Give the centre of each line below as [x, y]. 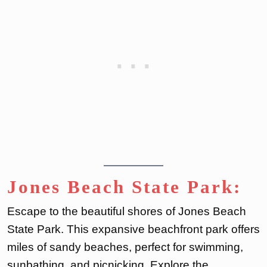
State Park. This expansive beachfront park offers [133, 229]
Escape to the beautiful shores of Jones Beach [127, 212]
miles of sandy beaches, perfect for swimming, [125, 247]
